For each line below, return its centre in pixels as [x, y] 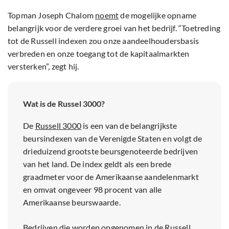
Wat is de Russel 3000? [64, 104]
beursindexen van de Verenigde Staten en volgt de [113, 139]
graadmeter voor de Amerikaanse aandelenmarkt [111, 177]
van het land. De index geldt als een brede [97, 164]
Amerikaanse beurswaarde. [72, 202]
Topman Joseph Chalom [52, 15]
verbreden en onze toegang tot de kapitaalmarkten [99, 54]
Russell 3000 [58, 126]
